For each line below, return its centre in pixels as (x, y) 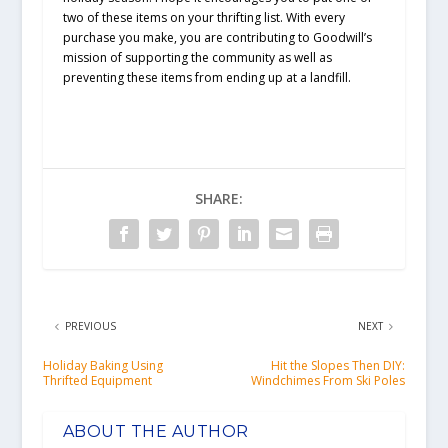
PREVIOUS (90, 326)
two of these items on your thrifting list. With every (203, 18)
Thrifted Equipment (97, 381)
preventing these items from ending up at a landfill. (206, 78)
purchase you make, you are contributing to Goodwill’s (217, 38)
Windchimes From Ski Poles (328, 381)
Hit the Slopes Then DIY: (338, 366)
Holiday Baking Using (102, 366)
